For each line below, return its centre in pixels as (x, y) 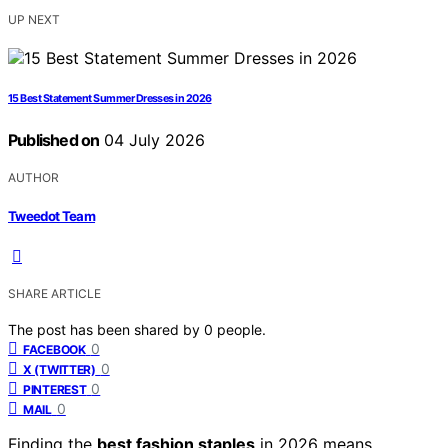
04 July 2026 (152, 140)
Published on (54, 140)
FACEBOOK (54, 349)
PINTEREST (55, 389)
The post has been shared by (106, 329)
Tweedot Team (52, 215)
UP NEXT (34, 20)
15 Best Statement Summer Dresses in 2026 (110, 99)
